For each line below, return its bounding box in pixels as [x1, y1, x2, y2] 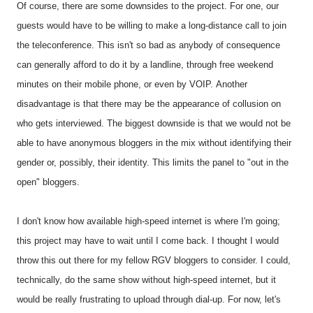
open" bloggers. [17, 177, 80, 187]
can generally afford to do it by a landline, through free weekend [17, 59, 273, 70]
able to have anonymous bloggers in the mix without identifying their [17, 138, 291, 148]
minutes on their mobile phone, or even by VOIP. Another [17, 79, 247, 89]
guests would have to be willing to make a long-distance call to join [17, 20, 286, 31]
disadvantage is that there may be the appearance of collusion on [17, 99, 281, 109]
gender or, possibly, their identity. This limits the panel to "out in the [17, 157, 289, 168]
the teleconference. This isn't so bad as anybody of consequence [17, 40, 280, 50]
